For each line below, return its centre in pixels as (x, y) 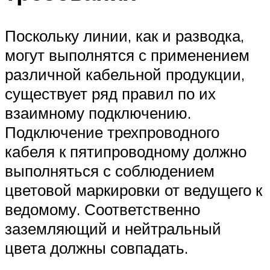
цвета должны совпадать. (96, 248)
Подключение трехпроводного (112, 132)
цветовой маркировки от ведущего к (133, 190)
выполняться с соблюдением (110, 171)
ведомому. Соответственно (102, 209)
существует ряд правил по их (110, 94)
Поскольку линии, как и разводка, (124, 36)
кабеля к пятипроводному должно (126, 152)
